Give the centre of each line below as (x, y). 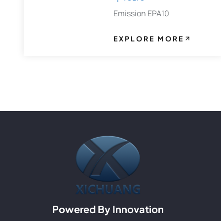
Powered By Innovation (108, 209)
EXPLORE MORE (148, 39)
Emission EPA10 (141, 14)
